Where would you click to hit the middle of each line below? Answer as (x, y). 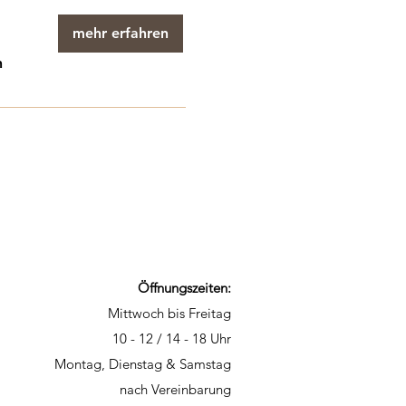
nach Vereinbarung (175, 389)
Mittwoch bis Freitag (169, 313)
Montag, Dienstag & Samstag (143, 364)
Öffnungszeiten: (184, 288)
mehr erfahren (121, 33)
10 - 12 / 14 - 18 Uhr (172, 338)
